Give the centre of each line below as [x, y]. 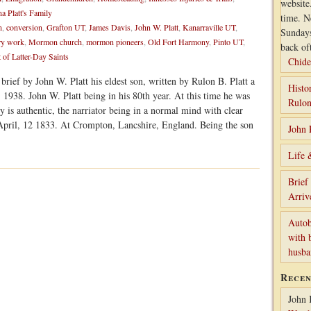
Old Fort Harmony [178, 42]
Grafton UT [66, 27]
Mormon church [55, 42]
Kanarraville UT [209, 27]
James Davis [110, 27]
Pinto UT [228, 42]
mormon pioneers [115, 42]
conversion [24, 27]
